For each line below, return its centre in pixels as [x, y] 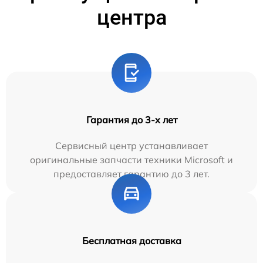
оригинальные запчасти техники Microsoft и [131, 159]
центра [131, 17]
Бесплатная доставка [131, 240]
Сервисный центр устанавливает [131, 145]
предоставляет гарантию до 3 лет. [131, 173]
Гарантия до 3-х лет [131, 119]
